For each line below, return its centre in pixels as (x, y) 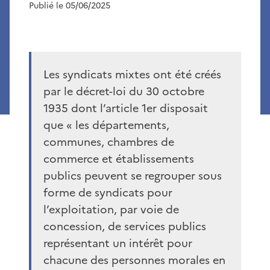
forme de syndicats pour (108, 192)
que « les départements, (106, 125)
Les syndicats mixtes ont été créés (132, 74)
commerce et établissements (119, 159)
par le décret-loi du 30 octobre (124, 91)
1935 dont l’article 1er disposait (126, 108)
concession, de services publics (125, 226)
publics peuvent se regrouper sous (133, 175)
